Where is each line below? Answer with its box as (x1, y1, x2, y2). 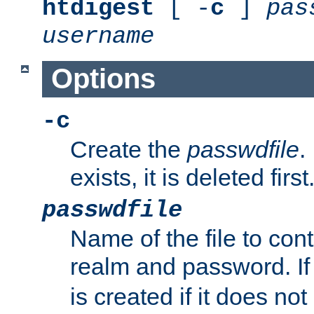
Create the (70, 136, 187, 163)
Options (50, 63, 156, 95)
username (42, 22, 154, 50)
